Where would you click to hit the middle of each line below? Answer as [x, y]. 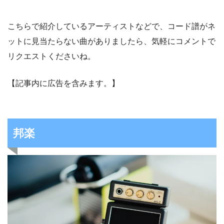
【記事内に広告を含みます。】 [63, 83]
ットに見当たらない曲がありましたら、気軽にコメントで [111, 41]
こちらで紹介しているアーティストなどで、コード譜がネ [111, 26]
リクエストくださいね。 [51, 56]
